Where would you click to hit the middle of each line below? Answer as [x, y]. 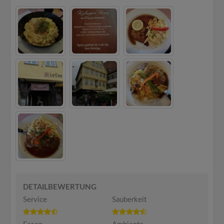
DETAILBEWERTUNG [60, 187]
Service [35, 200]
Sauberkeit [129, 200]
